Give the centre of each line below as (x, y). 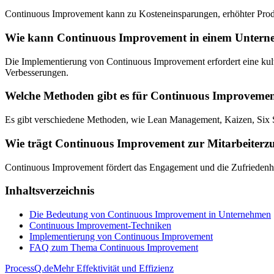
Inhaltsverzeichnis (50, 191)
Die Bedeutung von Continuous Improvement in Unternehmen (150, 214)
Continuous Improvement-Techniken (100, 225)
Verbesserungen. (37, 72)
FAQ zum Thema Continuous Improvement (114, 247)
